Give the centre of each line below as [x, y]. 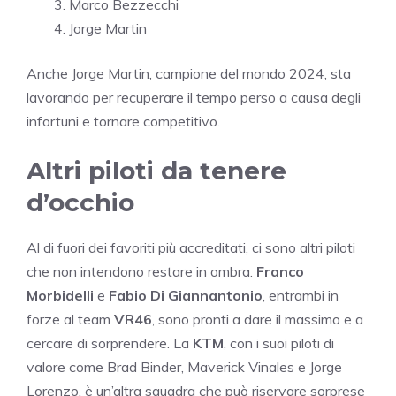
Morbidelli [60, 295]
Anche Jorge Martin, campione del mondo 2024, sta [189, 73]
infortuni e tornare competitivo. [123, 121]
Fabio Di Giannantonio [186, 295]
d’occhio [80, 202]
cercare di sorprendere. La [110, 343]
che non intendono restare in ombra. [141, 271]
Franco [280, 271]
